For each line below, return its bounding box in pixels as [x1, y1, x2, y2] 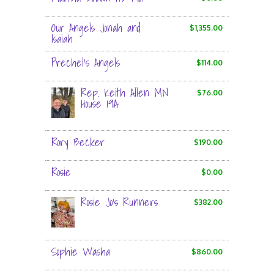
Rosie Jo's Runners [81, 193, 158, 211]
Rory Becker [51, 133, 105, 151]
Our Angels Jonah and [51, 19, 141, 37]
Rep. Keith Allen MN [81, 84, 168, 102]
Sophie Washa [51, 243, 110, 261]
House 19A [81, 95, 118, 113]
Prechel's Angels [51, 54, 120, 72]
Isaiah [51, 30, 73, 48]
